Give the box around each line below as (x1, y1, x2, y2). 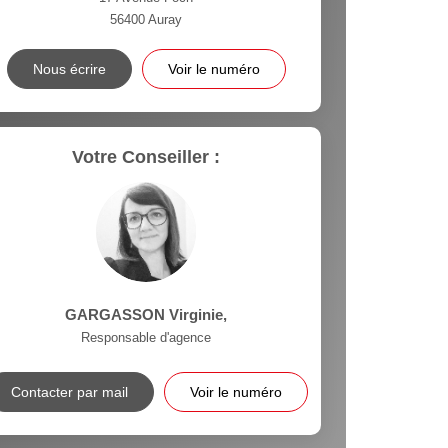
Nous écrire (32, 61, 106, 77)
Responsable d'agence (81, 330, 212, 345)
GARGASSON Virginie (65, 306, 224, 323)
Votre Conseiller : (72, 147, 221, 167)
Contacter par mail (10, 384, 128, 400)
